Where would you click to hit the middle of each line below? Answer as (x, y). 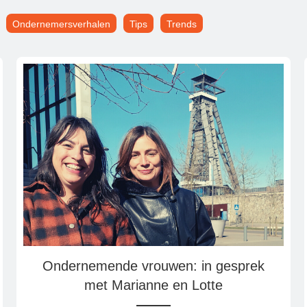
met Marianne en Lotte (153, 285)
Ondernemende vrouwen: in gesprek (153, 266)
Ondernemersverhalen (61, 24)
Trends (182, 24)
